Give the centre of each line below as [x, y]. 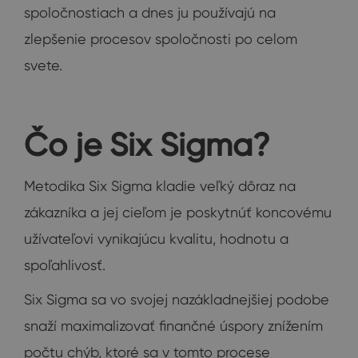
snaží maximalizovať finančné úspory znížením [173, 325]
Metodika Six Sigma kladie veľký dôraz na [160, 185]
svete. [43, 65]
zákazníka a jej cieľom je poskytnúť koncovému [178, 212]
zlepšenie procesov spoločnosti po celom [161, 38]
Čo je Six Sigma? [147, 144]
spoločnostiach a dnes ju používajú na [150, 12]
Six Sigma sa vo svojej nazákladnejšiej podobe [177, 299]
